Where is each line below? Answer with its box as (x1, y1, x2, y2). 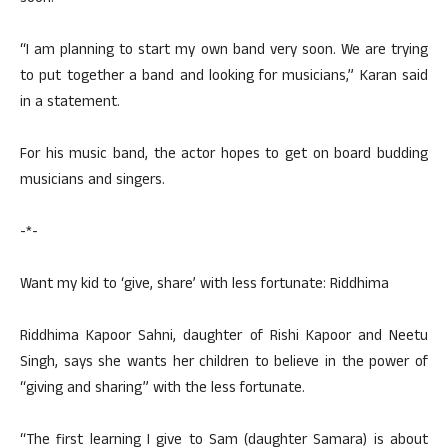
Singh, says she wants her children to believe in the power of (20, 351, 428, 376)
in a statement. (20, 91, 120, 116)
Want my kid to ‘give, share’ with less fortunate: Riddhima (20, 273, 389, 298)
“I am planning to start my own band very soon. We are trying (20, 39, 428, 64)
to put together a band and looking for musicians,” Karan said (20, 65, 428, 90)
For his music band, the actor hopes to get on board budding (20, 143, 428, 168)
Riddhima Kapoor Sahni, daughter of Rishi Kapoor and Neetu (20, 325, 428, 350)
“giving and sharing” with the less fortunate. (20, 377, 305, 402)
